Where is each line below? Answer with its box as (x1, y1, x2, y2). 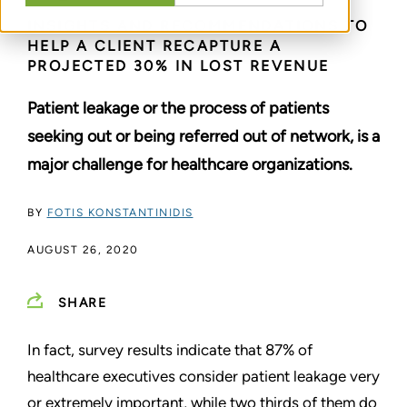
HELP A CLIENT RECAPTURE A (27, 36, 282, 55)
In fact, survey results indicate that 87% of (27, 340, 313, 359)
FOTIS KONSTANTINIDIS (46, 205, 194, 219)
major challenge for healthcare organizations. (27, 154, 352, 174)
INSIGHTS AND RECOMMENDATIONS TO (27, 16, 369, 35)
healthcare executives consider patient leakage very (27, 366, 380, 385)
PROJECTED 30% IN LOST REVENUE (27, 56, 330, 74)
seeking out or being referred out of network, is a (27, 125, 380, 146)
